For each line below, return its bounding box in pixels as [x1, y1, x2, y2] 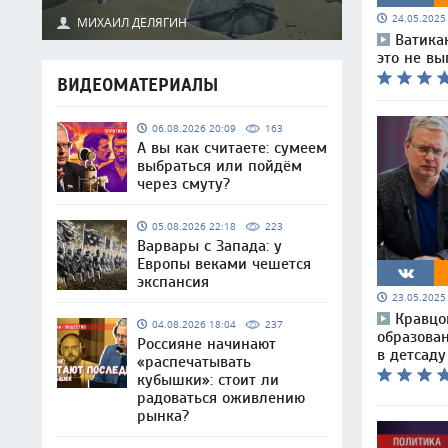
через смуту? [137, 175, 230, 193]
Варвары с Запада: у [137, 237, 282, 255]
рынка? [137, 407, 189, 425]
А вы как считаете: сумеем [137, 139, 327, 157]
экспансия [137, 273, 209, 291]
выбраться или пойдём [137, 157, 302, 175]
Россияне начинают [137, 335, 276, 353]
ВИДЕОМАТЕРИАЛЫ [57, 75, 218, 96]
